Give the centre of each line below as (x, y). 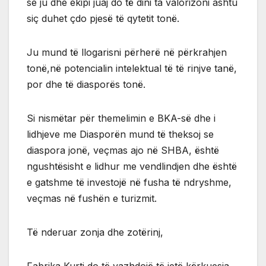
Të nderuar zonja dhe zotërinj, (95, 232)
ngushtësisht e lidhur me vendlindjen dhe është (132, 167)
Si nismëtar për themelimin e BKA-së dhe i (121, 118)
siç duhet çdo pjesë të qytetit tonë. (103, 19)
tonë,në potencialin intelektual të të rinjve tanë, (132, 69)
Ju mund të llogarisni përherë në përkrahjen (127, 53)
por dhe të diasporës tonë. (86, 85)
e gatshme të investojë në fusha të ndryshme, (129, 183)
